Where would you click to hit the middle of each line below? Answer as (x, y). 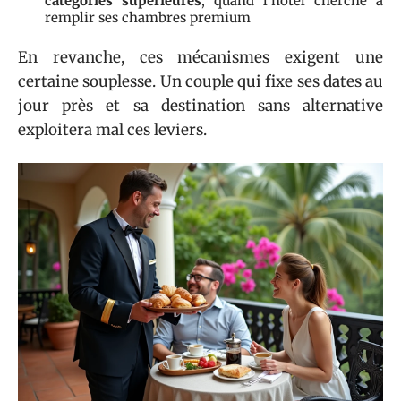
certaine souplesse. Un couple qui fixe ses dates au (200, 81)
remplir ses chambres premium (148, 17)
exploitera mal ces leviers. (112, 130)
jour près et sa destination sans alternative (200, 106)
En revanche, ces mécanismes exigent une (200, 57)
